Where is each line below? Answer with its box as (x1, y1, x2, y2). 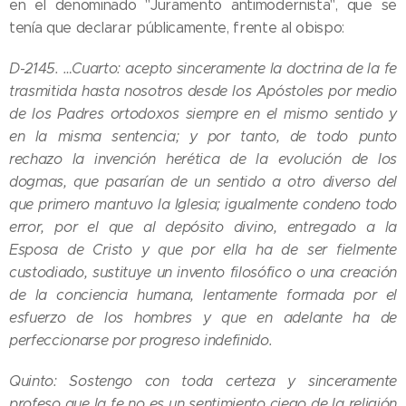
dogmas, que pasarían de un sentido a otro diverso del (9, 173, 397, 191)
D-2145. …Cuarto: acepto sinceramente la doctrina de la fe (9, 60, 397, 78)
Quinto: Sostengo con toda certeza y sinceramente (9, 372, 397, 391)
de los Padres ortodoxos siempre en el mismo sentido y (9, 105, 397, 123)
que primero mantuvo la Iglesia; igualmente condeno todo (9, 196, 397, 214)
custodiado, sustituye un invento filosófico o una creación (9, 264, 397, 282)
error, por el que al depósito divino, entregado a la (9, 218, 397, 237)
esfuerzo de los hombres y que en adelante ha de (9, 309, 397, 327)
